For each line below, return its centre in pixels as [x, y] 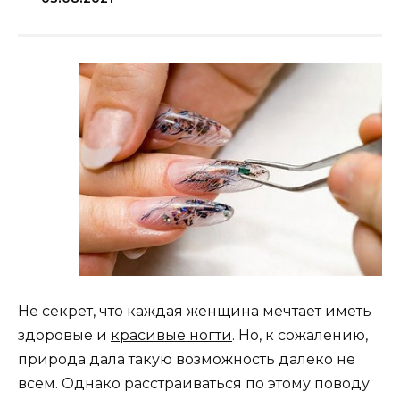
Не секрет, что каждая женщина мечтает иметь [195, 312]
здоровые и [64, 336]
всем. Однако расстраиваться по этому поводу [194, 384]
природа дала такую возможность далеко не [187, 360]
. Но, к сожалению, [300, 336]
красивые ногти [171, 336]
